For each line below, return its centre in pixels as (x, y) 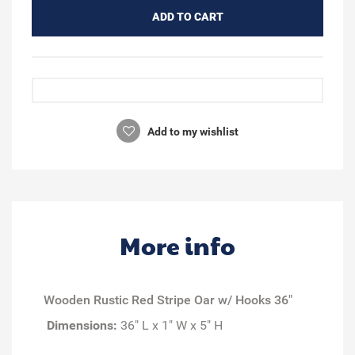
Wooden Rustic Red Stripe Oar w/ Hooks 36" (168, 300)
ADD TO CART (187, 16)
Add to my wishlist (192, 131)
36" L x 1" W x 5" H (170, 325)
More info (177, 245)
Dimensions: (82, 325)
